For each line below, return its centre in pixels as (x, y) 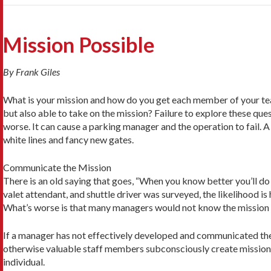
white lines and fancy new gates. (68, 139)
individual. (24, 261)
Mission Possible (79, 44)
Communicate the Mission (57, 167)
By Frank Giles (31, 71)
